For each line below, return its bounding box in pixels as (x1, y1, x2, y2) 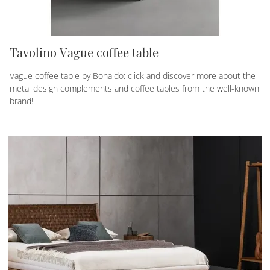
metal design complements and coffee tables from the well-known (10, 82, 259, 94)
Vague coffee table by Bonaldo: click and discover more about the (10, 69, 256, 81)
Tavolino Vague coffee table (10, 43, 159, 60)
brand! (10, 95, 33, 107)
